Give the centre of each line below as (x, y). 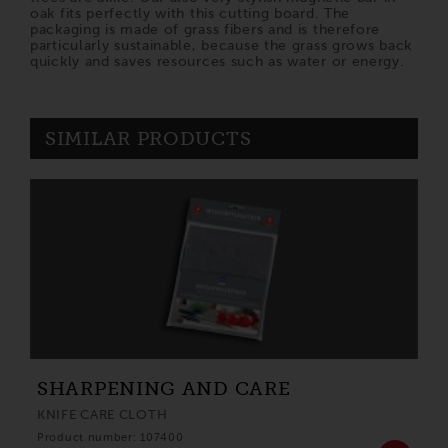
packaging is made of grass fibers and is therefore (205, 29)
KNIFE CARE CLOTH (102, 415)
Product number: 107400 (110, 437)
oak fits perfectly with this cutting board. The (190, 13)
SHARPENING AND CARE (164, 389)
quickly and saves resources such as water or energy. (217, 61)
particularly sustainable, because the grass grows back (221, 45)
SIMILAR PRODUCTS (148, 139)
